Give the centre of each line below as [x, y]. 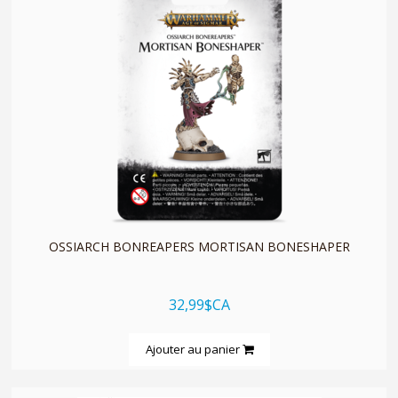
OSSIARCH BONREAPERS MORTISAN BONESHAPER [199, 246]
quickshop [199, 186]
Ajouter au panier [194, 349]
